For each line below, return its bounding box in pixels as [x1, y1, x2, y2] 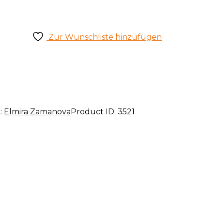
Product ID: [71, 107, 118, 117]
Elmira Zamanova [4, 107, 71, 117]
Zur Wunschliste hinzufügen [48, 32, 162, 42]
